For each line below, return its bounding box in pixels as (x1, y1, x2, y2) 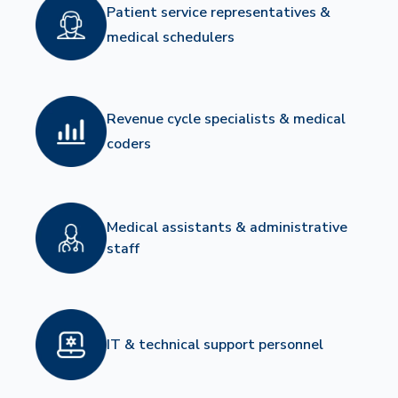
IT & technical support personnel (107, 335, 323, 355)
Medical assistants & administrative (107, 218, 347, 238)
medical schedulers (107, 28, 235, 48)
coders (107, 134, 151, 155)
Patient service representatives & (107, 3, 330, 23)
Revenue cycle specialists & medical (107, 109, 346, 130)
